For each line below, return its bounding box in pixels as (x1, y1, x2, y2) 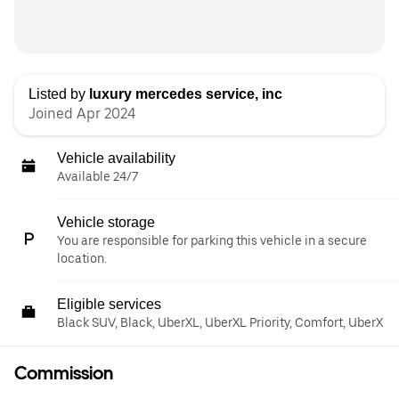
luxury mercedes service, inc (89, 86, 282, 102)
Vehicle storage (57, 215, 155, 230)
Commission (14, 362, 113, 384)
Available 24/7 (57, 169, 138, 183)
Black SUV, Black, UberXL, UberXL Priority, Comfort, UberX (57, 315, 383, 330)
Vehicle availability (57, 151, 175, 166)
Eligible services (57, 297, 161, 312)
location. (57, 251, 107, 265)
